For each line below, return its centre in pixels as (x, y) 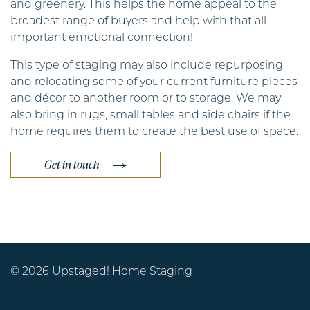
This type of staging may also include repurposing (147, 65)
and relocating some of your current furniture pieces (154, 82)
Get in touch (72, 164)
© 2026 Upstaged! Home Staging (101, 272)
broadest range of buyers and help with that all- (140, 21)
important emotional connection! (102, 38)
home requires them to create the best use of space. (154, 132)
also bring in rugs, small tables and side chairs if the (151, 115)
